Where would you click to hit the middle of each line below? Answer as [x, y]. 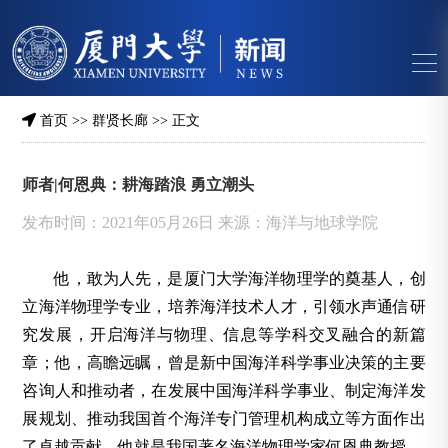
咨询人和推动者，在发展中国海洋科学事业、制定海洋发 [224, 390]
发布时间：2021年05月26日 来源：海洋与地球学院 [200, 222]
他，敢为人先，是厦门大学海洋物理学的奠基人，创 [240, 278]
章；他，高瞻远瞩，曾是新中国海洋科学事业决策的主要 [224, 362]
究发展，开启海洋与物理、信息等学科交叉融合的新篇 [224, 334]
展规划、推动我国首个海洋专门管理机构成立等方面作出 [224, 418]
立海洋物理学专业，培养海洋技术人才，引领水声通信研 [224, 306]
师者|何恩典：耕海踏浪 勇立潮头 [138, 184]
